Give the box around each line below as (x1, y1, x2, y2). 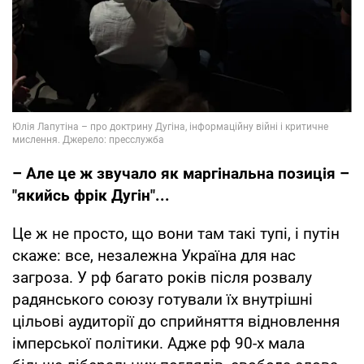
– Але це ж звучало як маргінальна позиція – (12, 164, 349, 184)
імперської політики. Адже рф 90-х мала (12, 334, 305, 353)
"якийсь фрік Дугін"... (12, 186, 170, 206)
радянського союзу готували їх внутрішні (12, 290, 313, 310)
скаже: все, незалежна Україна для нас (12, 246, 296, 266)
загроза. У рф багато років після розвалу (12, 268, 312, 288)
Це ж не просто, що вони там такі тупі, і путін (12, 224, 340, 244)
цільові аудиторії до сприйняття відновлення (12, 312, 340, 331)
